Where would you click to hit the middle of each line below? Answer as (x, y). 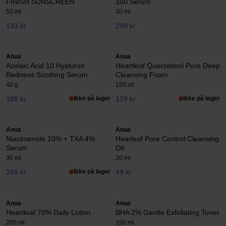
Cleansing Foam (142, 74)
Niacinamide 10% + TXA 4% (50, 139)
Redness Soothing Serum (47, 74)
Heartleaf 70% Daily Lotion (48, 212)
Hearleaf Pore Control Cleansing (167, 139)
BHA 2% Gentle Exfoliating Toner (167, 212)
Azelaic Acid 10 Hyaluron (45, 65)
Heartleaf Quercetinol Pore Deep (168, 65)
